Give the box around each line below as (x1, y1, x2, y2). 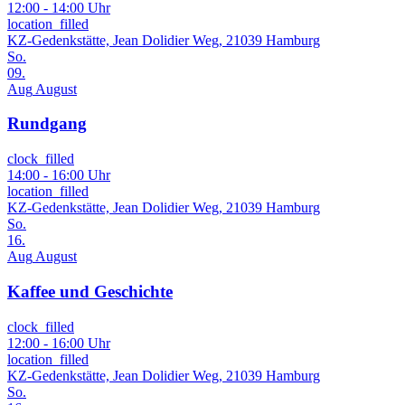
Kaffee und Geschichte (7, 281, 173, 301)
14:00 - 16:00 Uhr (7, 167, 110, 184)
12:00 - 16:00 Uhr (7, 334, 110, 351)
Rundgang (7, 114, 87, 134)
